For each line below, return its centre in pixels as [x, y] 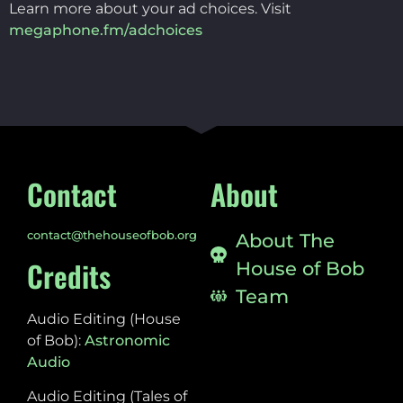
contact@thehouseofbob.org [112, 234]
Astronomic [127, 340]
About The [285, 240]
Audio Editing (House [104, 318]
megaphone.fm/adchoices [106, 30]
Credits [69, 275]
